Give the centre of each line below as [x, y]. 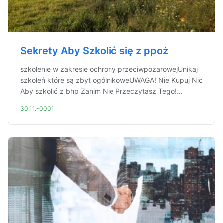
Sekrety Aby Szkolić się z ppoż [94, 51]
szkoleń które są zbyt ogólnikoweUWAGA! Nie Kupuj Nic [111, 80]
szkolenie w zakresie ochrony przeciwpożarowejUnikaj [109, 69]
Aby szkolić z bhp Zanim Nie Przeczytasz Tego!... [102, 91]
